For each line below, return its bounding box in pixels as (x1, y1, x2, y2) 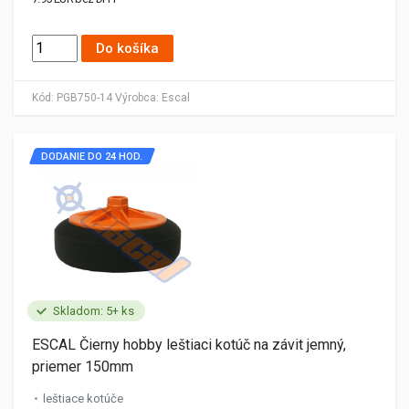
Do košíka (96, 39, 159, 57)
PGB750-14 (54, 90, 115, 104)
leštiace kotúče (43, 391, 123, 405)
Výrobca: (115, 90, 159, 104)
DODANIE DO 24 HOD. (41, 150, 142, 163)
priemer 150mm (32, 357, 133, 375)
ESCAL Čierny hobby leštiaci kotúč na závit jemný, (32, 335, 346, 353)
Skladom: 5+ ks (53, 303, 134, 318)
